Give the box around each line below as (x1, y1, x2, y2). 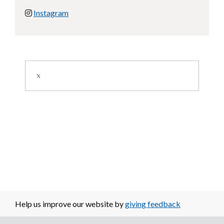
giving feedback (125, 198, 180, 208)
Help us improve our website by (15, 198, 125, 208)
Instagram (33, 7, 68, 17)
